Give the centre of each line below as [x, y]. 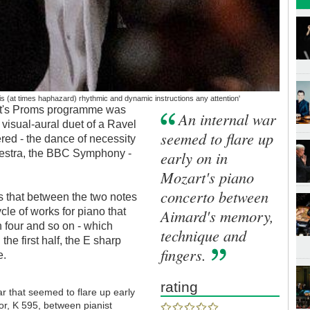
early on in [194, 157]
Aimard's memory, [218, 216]
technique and [204, 235]
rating [180, 286]
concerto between [215, 196]
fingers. [184, 254]
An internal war [228, 119]
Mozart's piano [208, 177]
